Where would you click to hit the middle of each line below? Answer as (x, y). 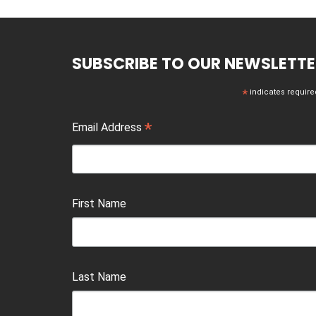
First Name (99, 204)
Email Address (108, 127)
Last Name (99, 276)
